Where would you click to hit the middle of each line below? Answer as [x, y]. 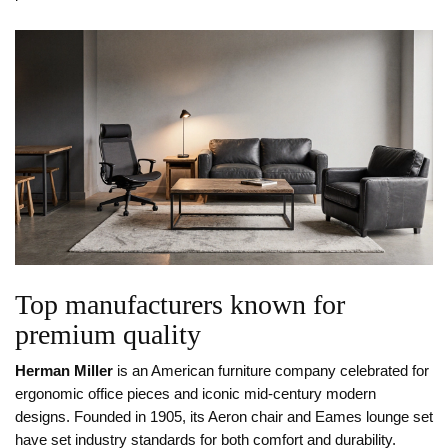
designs [40, 417]
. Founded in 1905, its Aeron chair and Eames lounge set [249, 417]
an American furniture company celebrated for [280, 371]
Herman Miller [64, 371]
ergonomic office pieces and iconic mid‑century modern [195, 394]
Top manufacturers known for [180, 305]
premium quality [108, 335]
